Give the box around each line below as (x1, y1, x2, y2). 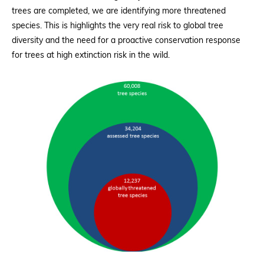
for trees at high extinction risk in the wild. (12, 51, 170, 60)
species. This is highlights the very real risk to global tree (12, 21, 223, 31)
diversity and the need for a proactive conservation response (12, 36, 240, 45)
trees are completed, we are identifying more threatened (12, 6, 226, 16)
